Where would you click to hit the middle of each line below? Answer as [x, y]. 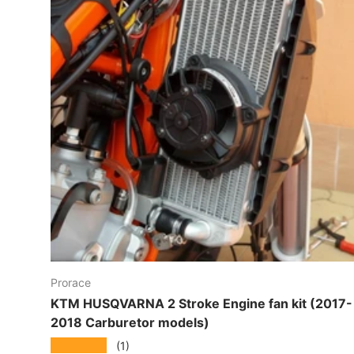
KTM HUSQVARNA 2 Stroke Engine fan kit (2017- [201, 303]
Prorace [71, 282]
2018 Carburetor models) [130, 322]
